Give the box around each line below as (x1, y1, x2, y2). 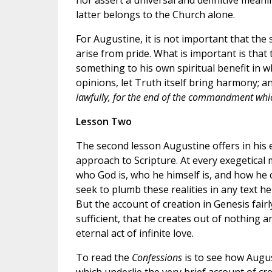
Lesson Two (75, 115, 132, 129)
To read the (75, 251, 132, 265)
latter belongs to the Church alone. (75, 8, 235, 22)
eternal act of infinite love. (75, 226, 194, 240)
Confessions (131, 251, 182, 265)
